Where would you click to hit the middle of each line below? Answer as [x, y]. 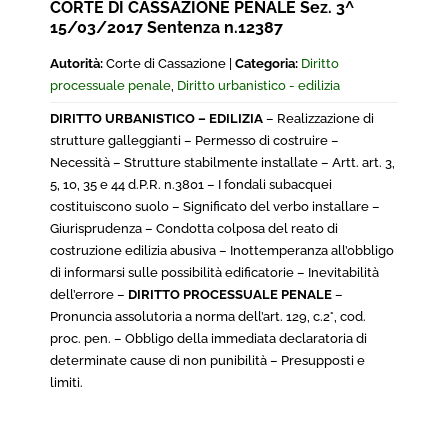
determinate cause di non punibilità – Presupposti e [207, 360]
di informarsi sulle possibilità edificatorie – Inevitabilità [214, 272]
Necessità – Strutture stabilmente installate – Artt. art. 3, [222, 162]
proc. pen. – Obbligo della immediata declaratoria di [208, 338]
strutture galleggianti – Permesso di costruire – [194, 140]
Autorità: [76, 63]
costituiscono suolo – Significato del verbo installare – [215, 206]
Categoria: [266, 63]
